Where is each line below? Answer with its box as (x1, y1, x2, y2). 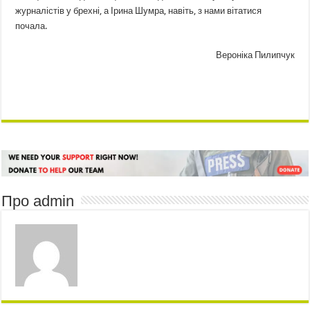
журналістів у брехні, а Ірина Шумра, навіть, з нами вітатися (15, 5, 262, 16)
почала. (15, 20, 48, 31)
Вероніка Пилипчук (215, 49, 295, 60)
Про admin (1, 192, 75, 210)
